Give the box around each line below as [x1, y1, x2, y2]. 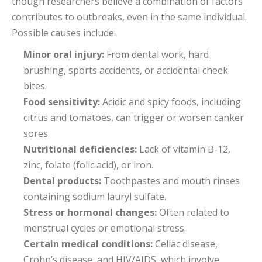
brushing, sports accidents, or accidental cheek [23, 64, 228, 77]
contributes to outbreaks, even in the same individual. [12, 11, 247, 23]
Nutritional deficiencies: [23, 143, 137, 156]
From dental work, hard [104, 48, 209, 61]
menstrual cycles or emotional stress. [23, 222, 186, 235]
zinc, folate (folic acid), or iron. [23, 158, 153, 171]
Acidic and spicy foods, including [100, 95, 241, 108]
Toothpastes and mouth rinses [101, 174, 240, 187]
